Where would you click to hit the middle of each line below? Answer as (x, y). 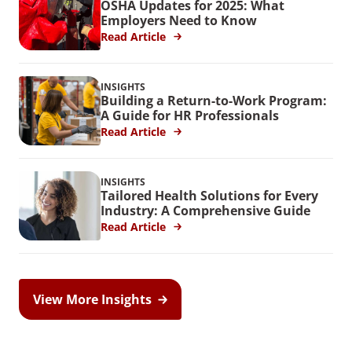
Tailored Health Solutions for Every (209, 196)
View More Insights (92, 299)
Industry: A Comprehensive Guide (207, 211)
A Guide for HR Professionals (190, 116)
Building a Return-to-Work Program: (214, 101)
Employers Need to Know (180, 21)
